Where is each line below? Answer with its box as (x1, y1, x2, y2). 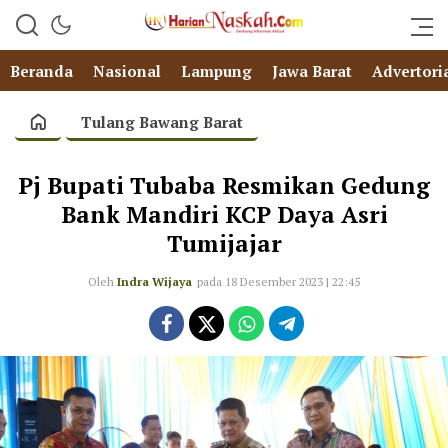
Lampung (181, 61, 252, 81)
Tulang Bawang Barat (81, 112, 243, 132)
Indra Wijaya (117, 274, 192, 289)
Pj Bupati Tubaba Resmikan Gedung (18, 170, 430, 201)
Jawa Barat (272, 61, 352, 81)
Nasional (93, 61, 161, 81)
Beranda (10, 61, 73, 81)
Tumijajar (166, 228, 282, 259)
